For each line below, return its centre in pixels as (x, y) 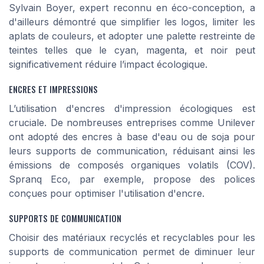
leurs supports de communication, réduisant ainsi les (132, 151)
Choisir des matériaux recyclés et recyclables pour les (132, 237)
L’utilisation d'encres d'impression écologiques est (132, 109)
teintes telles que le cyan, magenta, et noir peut (132, 50)
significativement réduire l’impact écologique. (108, 65)
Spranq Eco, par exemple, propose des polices (132, 179)
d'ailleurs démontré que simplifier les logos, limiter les (132, 22)
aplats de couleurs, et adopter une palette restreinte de (132, 36)
